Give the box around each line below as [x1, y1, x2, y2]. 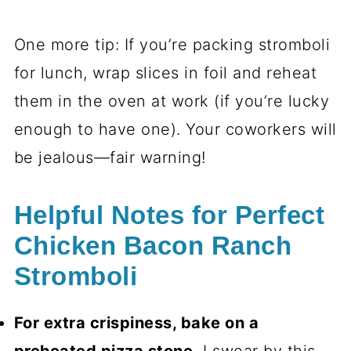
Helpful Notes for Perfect [13, 201, 325, 230]
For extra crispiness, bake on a [13, 313, 259, 333]
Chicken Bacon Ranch [13, 232, 292, 261]
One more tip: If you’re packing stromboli [13, 35, 331, 55]
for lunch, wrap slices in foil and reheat [13, 63, 317, 83]
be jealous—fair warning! [13, 148, 206, 168]
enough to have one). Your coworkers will [13, 120, 337, 139]
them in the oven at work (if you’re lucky [13, 92, 330, 111]
